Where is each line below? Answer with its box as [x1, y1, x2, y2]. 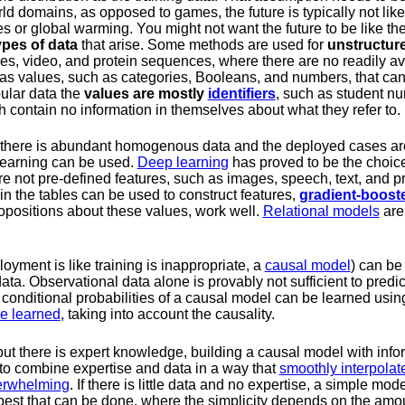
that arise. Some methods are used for [77, 36, 327, 52]
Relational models [262, 202, 380, 219]
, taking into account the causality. [60, 306, 275, 322]
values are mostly [83, 85, 204, 101]
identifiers [207, 85, 276, 101]
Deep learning [137, 154, 229, 170]
